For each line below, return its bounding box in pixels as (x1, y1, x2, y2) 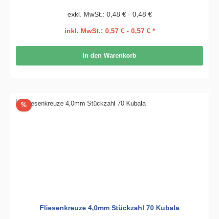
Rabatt (26, 101, 45, 109)
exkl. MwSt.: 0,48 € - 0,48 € (67, 10, 152, 19)
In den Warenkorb (83, 52, 136, 60)
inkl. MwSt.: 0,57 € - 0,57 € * (64, 26, 155, 35)
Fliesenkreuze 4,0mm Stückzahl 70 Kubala (40, 204, 179, 212)
